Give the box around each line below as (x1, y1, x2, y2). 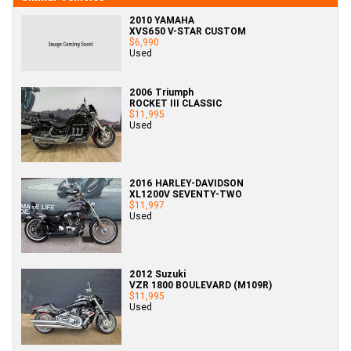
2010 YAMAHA (129, 13, 194, 26)
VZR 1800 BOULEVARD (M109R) (129, 279, 272, 291)
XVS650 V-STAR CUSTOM (129, 24, 246, 37)
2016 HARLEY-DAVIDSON (129, 177, 244, 190)
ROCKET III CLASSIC (129, 96, 222, 109)
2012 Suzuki (129, 268, 186, 280)
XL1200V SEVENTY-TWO (129, 188, 242, 201)
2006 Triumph (129, 85, 194, 98)
